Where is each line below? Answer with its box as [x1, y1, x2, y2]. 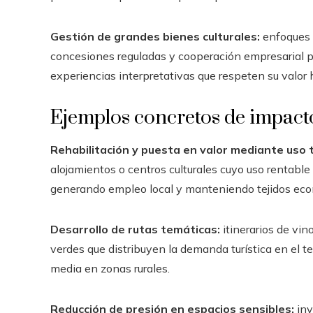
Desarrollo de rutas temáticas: [50, 221, 220, 236]
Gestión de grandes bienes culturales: [50, 29, 260, 43]
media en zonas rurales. [50, 261, 170, 275]
